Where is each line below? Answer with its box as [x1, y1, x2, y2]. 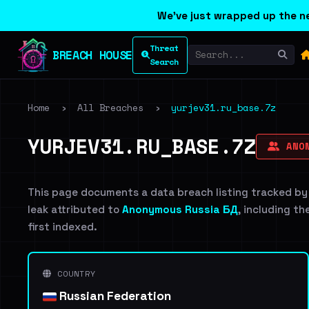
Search [149, 55, 179, 68]
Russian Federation [57, 288, 171, 303]
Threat [149, 41, 179, 54]
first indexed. [28, 220, 97, 233]
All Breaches [77, 101, 143, 114]
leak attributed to [28, 203, 122, 216]
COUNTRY [52, 268, 96, 279]
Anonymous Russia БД [122, 203, 238, 216]
